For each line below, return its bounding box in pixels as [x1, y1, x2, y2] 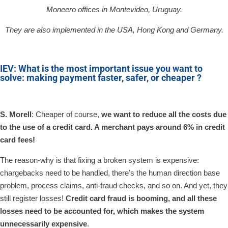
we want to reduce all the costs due [101, 110, 226, 119]
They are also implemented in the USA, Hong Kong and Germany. [5, 25, 223, 34]
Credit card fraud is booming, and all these [66, 194, 217, 203]
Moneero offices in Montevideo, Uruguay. [46, 5, 182, 14]
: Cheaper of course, [32, 110, 101, 119]
